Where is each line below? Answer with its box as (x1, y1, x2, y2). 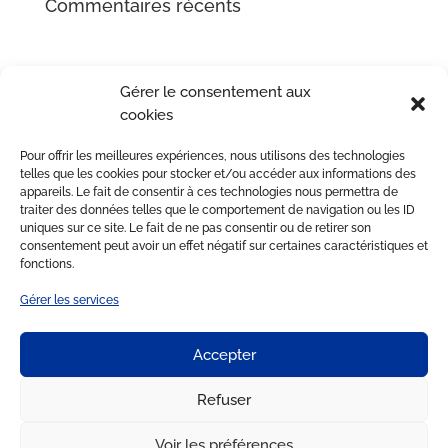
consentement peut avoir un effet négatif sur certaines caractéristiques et (20, 239, 428, 253)
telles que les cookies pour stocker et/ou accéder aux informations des (20, 167, 416, 181)
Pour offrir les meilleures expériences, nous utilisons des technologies (20, 149, 405, 163)
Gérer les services (20, 293, 119, 307)
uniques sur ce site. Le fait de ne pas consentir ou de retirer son (20, 221, 371, 235)
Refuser (197, 390, 251, 409)
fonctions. (20, 257, 74, 271)
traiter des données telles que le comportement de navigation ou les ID (20, 203, 415, 217)
